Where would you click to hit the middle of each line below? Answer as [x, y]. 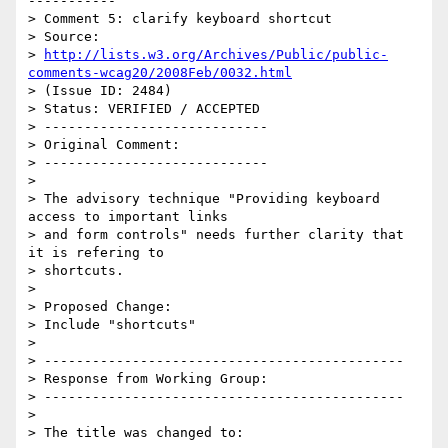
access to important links [128, 217]
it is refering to [96, 253]
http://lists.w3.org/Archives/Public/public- [216, 55]
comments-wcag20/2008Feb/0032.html [160, 73]
